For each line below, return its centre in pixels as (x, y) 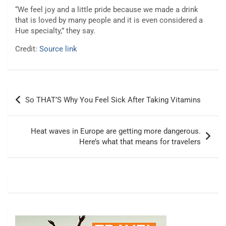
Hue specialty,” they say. (55, 31)
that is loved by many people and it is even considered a (109, 20)
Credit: (27, 49)
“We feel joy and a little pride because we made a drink (107, 10)
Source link (58, 49)
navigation (36, 108)
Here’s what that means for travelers (140, 142)
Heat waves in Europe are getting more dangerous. (116, 131)
